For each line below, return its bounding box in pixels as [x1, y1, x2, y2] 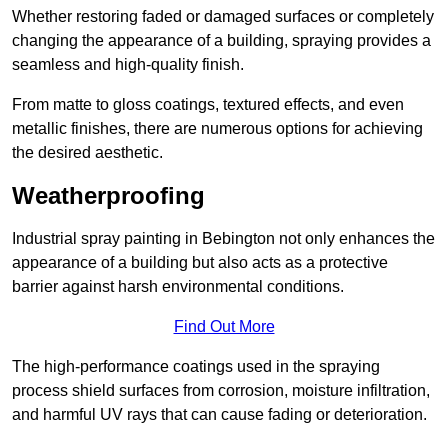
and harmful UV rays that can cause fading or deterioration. [12, 406, 427, 424]
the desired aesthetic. [12, 144, 163, 162]
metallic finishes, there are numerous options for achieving [12, 120, 423, 138]
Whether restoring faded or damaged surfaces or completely [12, 8, 434, 26]
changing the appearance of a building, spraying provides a [12, 32, 431, 50]
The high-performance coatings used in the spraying [12, 358, 380, 376]
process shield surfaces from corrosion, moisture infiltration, [12, 382, 430, 400]
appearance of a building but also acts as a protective [12, 254, 388, 272]
